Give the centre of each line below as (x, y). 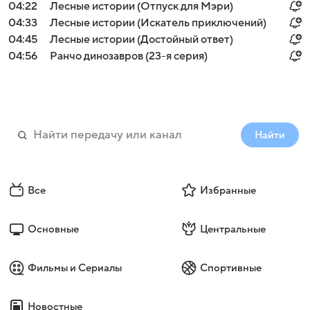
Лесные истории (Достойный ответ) (142, 39)
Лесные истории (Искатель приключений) (158, 23)
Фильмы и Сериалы (75, 268)
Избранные (228, 190)
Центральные (232, 229)
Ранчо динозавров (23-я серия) (129, 56)
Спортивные (230, 268)
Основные (53, 229)
